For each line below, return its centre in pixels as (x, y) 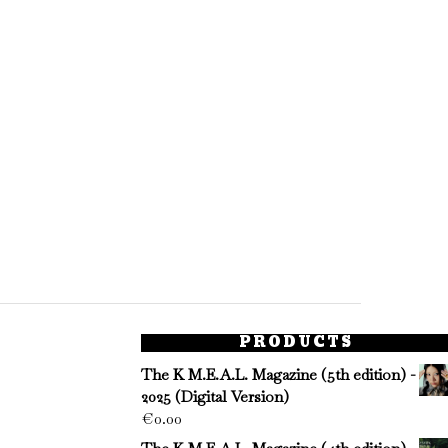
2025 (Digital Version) (215, 396)
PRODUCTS (296, 342)
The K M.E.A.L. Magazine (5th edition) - (278, 374)
